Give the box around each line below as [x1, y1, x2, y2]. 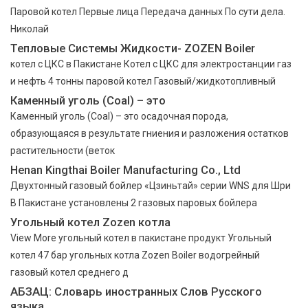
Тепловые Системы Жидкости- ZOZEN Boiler [10, 41, 255, 55]
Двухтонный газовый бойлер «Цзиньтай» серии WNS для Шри [10, 179, 291, 191]
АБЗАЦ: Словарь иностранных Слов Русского [10, 284, 262, 298]
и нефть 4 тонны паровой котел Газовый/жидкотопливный [10, 75, 276, 87]
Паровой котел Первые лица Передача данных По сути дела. [10, 5, 285, 17]
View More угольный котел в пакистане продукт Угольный [10, 232, 272, 243]
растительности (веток [10, 144, 115, 156]
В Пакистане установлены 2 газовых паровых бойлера [10, 197, 257, 208]
